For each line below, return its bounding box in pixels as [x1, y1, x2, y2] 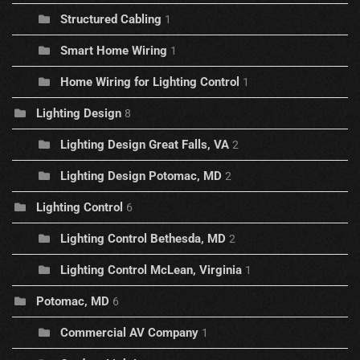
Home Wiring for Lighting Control [60, 75, 243, 90]
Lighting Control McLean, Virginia [60, 263, 242, 278]
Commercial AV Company [60, 325, 198, 341]
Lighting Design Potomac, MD [60, 169, 222, 184]
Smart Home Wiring [60, 43, 167, 59]
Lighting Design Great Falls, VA [60, 137, 229, 153]
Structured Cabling [60, 12, 162, 27]
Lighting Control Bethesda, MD [60, 231, 226, 247]
